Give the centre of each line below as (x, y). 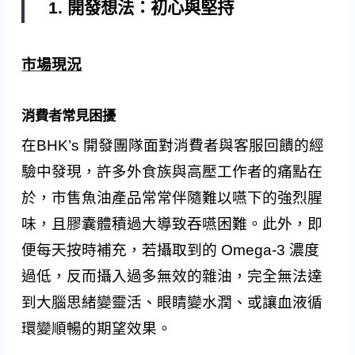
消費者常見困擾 (69, 115)
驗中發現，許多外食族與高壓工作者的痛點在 (172, 172)
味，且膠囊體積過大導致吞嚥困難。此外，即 (172, 224)
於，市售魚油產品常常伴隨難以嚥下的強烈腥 (172, 198)
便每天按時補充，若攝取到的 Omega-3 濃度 (171, 250)
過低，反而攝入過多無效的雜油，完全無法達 (172, 277)
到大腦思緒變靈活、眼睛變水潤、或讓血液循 (172, 303)
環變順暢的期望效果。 (97, 329)
